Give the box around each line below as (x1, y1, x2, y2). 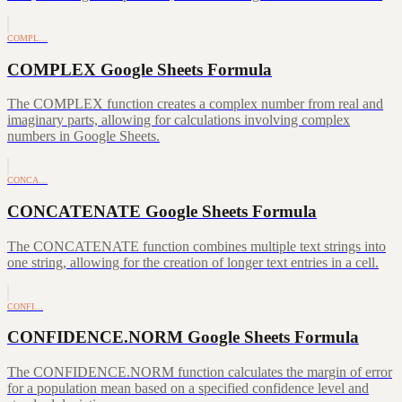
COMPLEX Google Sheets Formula (7, 59, 272, 79)
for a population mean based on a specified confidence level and (7, 380, 369, 397)
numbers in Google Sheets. (7, 128, 160, 144)
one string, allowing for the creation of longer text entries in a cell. (7, 254, 379, 270)
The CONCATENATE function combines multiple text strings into (7, 238, 386, 254)
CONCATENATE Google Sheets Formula (7, 201, 317, 221)
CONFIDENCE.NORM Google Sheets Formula (7, 328, 359, 347)
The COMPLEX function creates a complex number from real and (7, 96, 383, 112)
